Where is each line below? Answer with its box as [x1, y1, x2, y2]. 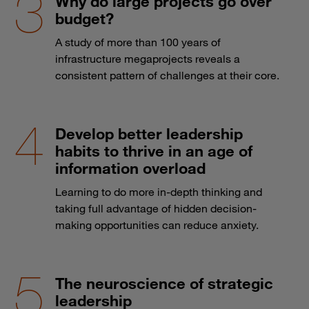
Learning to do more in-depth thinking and [55, 184, 262, 199]
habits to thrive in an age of [55, 141, 252, 160]
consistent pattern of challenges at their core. [55, 68, 279, 82]
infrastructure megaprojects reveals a [55, 51, 240, 66]
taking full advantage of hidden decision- [55, 201, 257, 215]
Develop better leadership [55, 123, 243, 143]
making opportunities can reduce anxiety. [55, 217, 259, 232]
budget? [55, 8, 114, 28]
